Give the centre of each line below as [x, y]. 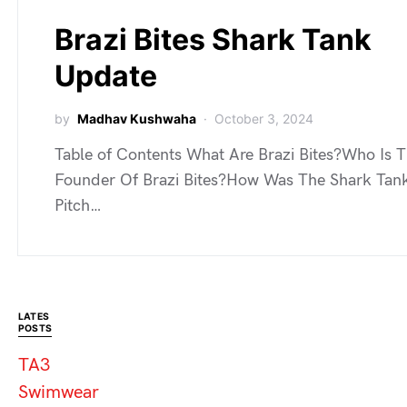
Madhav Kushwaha [137, 119]
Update [106, 76]
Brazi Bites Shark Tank [213, 40]
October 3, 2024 [264, 119]
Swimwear [59, 392]
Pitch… [78, 206]
